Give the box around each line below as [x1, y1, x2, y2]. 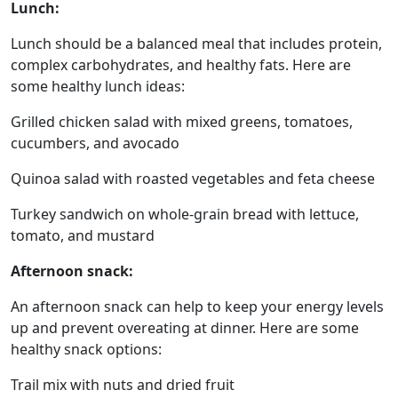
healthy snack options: [11, 338, 162, 359]
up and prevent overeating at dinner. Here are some [11, 317, 359, 338]
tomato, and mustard [11, 225, 155, 245]
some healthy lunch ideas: [11, 76, 185, 96]
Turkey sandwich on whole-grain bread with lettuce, [11, 203, 359, 224]
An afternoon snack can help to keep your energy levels [11, 296, 384, 316]
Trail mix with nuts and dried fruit [11, 374, 235, 394]
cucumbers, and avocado [11, 132, 179, 153]
